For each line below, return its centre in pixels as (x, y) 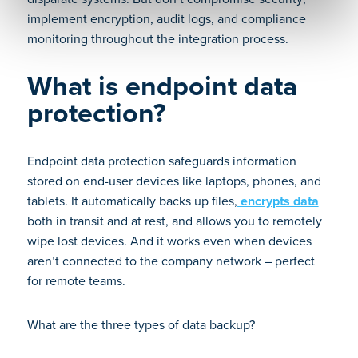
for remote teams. (78, 281)
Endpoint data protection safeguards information (161, 161)
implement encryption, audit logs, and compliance (166, 19)
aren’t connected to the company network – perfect (171, 261)
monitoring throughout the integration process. (157, 39)
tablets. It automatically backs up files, (132, 201)
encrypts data (278, 201)
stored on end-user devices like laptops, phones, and (174, 181)
